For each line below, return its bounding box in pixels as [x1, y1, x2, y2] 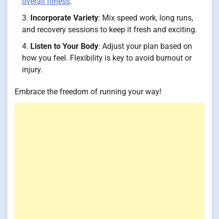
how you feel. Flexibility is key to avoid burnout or [22, 53, 192, 63]
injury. [22, 65, 43, 74]
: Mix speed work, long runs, [98, 13, 193, 22]
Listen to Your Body [30, 42, 98, 51]
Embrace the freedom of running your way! [15, 87, 161, 96]
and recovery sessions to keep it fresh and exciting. [22, 25, 197, 34]
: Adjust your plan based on [98, 42, 192, 51]
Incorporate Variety [30, 13, 98, 22]
